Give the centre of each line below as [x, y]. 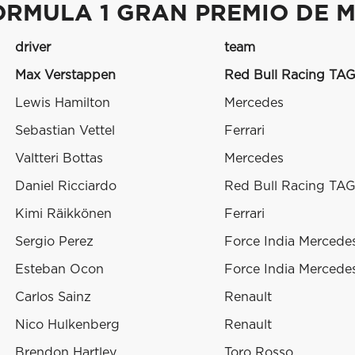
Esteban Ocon [59, 270]
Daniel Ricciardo [66, 187]
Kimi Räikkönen [63, 214]
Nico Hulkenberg [67, 325]
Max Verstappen [65, 76]
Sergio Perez [54, 242]
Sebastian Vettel [65, 131]
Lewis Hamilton [63, 103]
